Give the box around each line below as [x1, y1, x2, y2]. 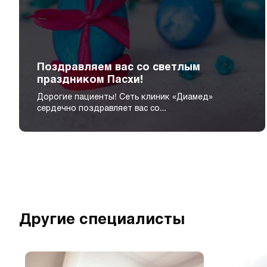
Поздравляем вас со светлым [37, 60, 200, 73]
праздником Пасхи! [37, 73, 143, 85]
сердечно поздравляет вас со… [37, 103, 166, 113]
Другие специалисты [19, 209, 185, 228]
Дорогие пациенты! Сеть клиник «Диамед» [37, 92, 213, 101]
